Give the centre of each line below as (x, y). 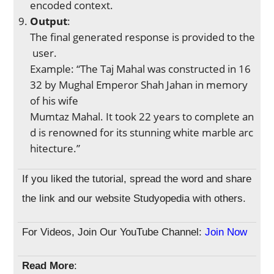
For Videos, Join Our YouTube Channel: (114, 232)
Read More (48, 265)
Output (49, 21)
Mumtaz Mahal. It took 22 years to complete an (142, 116)
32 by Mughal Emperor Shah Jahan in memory (140, 84)
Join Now (226, 232)
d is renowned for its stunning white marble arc (142, 132)
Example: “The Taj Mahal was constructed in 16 (141, 68)
